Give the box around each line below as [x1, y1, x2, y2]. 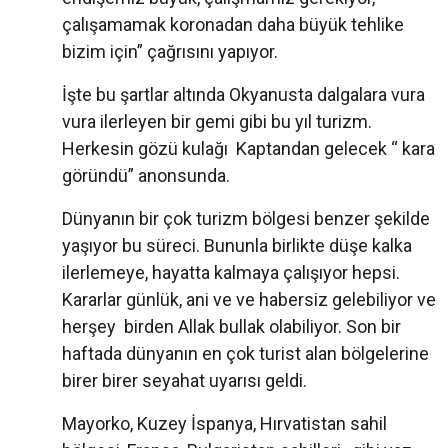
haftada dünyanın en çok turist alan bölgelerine [62, 343, 429, 365]
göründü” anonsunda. [62, 165, 234, 187]
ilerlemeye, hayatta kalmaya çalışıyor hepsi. [62, 262, 400, 284]
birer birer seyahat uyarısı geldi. [62, 370, 311, 392]
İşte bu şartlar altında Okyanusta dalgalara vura [62, 84, 425, 106]
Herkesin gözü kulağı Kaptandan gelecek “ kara [62, 138, 435, 160]
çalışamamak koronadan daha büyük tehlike [62, 14, 404, 36]
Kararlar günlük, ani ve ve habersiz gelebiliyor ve [62, 289, 436, 311]
